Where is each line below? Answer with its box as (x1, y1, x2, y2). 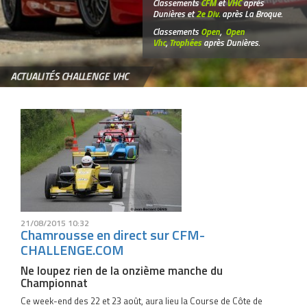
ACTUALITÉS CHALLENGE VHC (10, 69, 128, 84)
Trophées (169, 36, 201, 50)
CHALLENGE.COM (21, 239, 124, 260)
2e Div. (196, 7, 220, 21)
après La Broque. (220, 7, 282, 21)
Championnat (21, 274, 88, 292)
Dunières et (153, 7, 196, 21)
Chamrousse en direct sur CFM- (21, 224, 205, 245)
